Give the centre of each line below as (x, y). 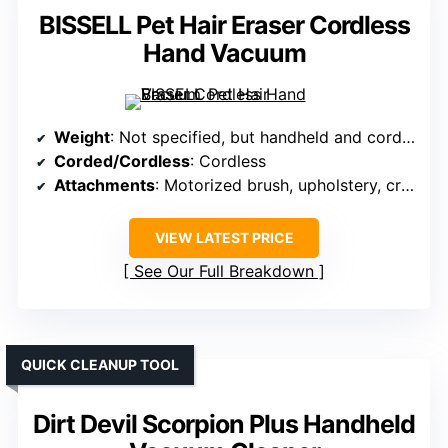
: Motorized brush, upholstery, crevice (278, 185)
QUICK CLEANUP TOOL (100, 365)
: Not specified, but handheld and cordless (256, 137)
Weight (82, 137)
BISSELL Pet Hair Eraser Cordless (224, 25)
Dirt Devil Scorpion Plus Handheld (224, 424)
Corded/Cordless (122, 161)
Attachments (104, 185)
